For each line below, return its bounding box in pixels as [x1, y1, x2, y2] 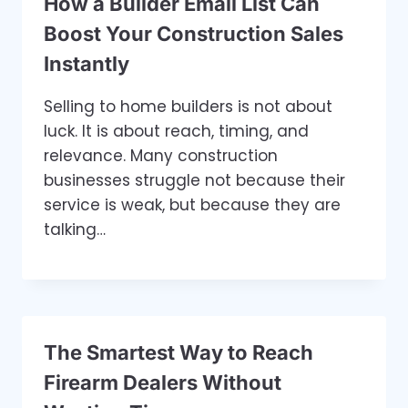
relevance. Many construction [44, 144, 278, 167]
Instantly [44, 51, 129, 76]
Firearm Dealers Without [44, 370, 281, 394]
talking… [44, 218, 106, 240]
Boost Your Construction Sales [44, 21, 343, 46]
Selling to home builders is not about [44, 95, 332, 117]
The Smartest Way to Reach [44, 340, 313, 364]
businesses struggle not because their [44, 168, 345, 191]
